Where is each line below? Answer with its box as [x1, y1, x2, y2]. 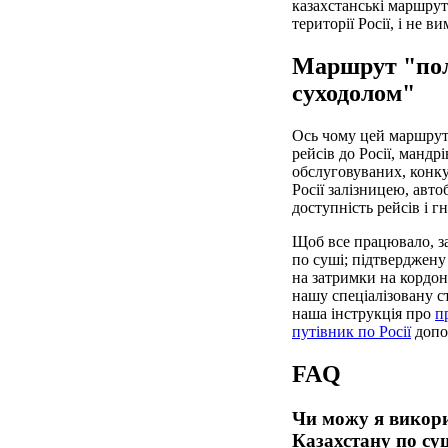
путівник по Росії [292, 322, 411, 340]
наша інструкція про [292, 304, 435, 322]
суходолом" [292, 79, 415, 106]
